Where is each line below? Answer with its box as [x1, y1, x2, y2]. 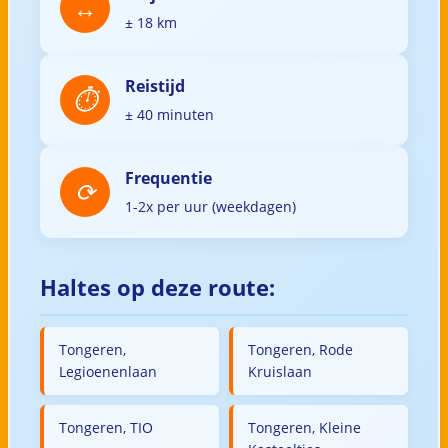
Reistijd [124, 74, 185, 97]
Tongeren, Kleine [248, 417, 361, 437]
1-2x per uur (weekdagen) [124, 196, 296, 216]
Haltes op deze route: [39, 271, 275, 302]
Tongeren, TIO [58, 417, 153, 437]
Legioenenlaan [58, 361, 157, 381]
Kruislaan [248, 361, 312, 381]
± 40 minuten [124, 104, 214, 124]
